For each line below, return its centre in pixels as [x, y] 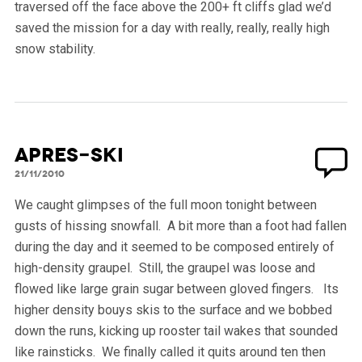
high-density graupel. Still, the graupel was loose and [164, 267]
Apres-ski [69, 155]
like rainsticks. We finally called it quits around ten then [170, 351]
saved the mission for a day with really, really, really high [172, 27]
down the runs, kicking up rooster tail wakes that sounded [176, 330]
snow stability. [55, 48]
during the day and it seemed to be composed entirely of [174, 246]
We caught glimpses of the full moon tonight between [165, 204]
